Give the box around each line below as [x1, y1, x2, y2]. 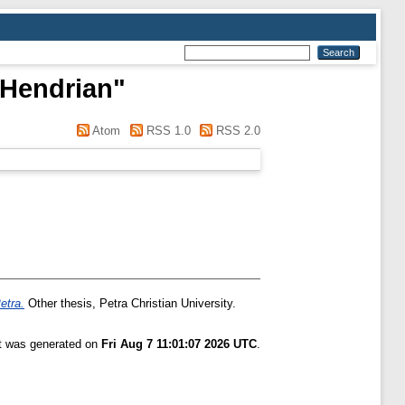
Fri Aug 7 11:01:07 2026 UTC [101, 337, 257, 352]
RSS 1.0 [142, 124, 191, 137]
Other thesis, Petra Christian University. [24, 297, 236, 311]
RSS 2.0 [212, 124, 260, 137]
